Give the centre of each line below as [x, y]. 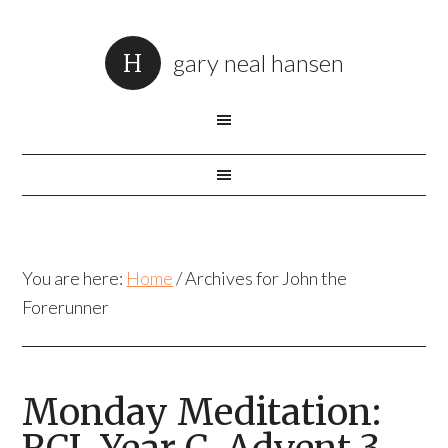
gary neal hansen [258, 62]
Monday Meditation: [202, 412]
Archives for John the [265, 278]
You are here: [74, 278]
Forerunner [66, 307]
